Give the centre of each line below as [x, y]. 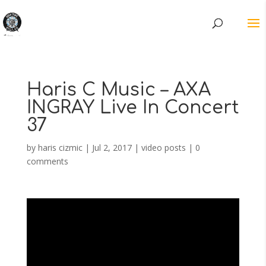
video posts [163, 148]
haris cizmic [60, 148]
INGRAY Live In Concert [133, 108]
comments [47, 161]
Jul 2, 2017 [112, 148]
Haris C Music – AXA [118, 90]
